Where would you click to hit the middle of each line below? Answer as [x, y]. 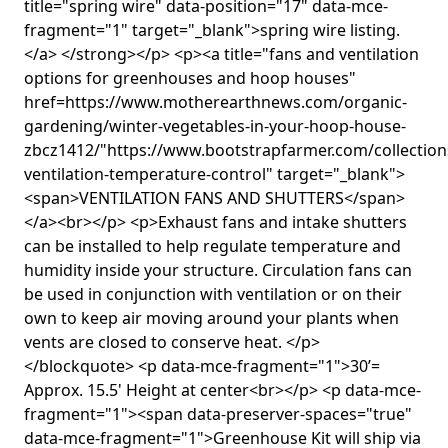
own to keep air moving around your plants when [211, 318]
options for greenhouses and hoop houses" [190, 78]
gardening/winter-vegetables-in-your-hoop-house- [215, 126]
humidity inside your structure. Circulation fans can [218, 270]
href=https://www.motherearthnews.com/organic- [215, 102]
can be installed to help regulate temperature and [212, 246]
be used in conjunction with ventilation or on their [213, 294]
